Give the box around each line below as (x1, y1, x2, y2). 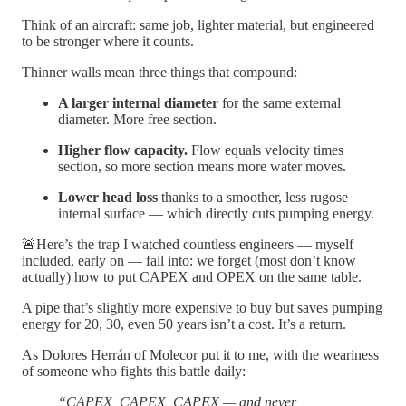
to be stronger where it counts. (22, 33, 194, 49)
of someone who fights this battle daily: (22, 362, 246, 379)
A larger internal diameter (58, 94, 218, 111)
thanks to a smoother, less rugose (158, 188, 348, 205)
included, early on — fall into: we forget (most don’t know (22, 252, 356, 268)
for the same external (218, 94, 341, 111)
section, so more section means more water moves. (58, 158, 346, 174)
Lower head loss (58, 188, 158, 205)
